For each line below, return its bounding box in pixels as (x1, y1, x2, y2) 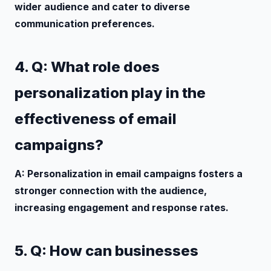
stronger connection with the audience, (15, 184, 207, 197)
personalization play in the (15, 83, 206, 102)
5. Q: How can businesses (15, 241, 198, 260)
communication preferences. (15, 17, 155, 30)
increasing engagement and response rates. (15, 201, 229, 214)
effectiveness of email (15, 109, 177, 128)
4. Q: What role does (15, 57, 160, 76)
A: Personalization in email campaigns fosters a (15, 167, 243, 180)
